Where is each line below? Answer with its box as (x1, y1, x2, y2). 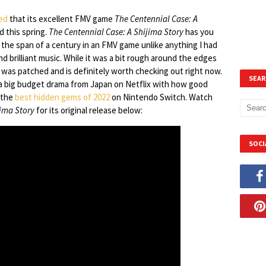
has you (183, 26, 214, 37)
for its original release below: (34, 104, 142, 116)
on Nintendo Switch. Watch (110, 91, 213, 103)
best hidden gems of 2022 (15, 91, 110, 103)
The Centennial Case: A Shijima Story (49, 26, 183, 37)
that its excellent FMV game (8, 13, 115, 24)
